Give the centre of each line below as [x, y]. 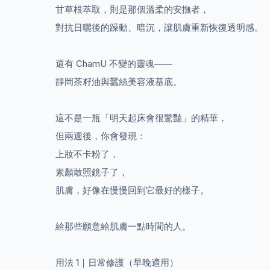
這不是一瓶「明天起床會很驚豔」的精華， [141, 118]
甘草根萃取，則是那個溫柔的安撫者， [132, 9]
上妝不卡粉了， [87, 154]
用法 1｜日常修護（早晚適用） [117, 262]
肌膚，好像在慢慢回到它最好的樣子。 [132, 190]
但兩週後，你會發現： [101, 136]
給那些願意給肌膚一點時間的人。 [123, 226]
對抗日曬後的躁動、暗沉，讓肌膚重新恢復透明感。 [159, 27]
